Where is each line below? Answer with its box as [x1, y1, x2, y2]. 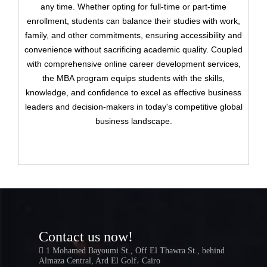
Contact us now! [39, 229, 133, 244]
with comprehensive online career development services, [26, 59, 241, 69]
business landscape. [95, 116, 172, 126]
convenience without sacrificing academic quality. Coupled [24, 45, 243, 54]
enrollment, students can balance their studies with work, [27, 16, 240, 26]
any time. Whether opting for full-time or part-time [41, 2, 226, 11]
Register [120, 36, 147, 46]
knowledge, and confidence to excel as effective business [26, 88, 241, 97]
